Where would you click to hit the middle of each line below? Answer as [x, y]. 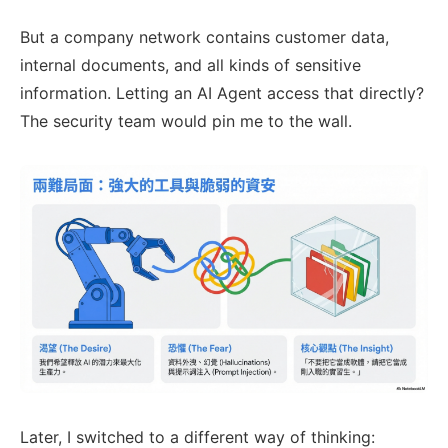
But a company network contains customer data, [204, 37]
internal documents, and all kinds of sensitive [190, 65]
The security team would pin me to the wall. [186, 121]
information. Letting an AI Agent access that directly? [222, 93]
